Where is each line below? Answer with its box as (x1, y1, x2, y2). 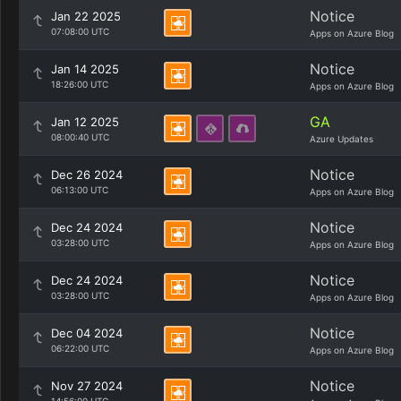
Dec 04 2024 (51, 326, 123, 340)
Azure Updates (310, 133, 373, 144)
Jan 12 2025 (51, 115, 119, 129)
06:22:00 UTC (51, 343, 109, 354)
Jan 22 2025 (51, 9, 121, 23)
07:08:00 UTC (51, 26, 109, 37)
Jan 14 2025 (51, 62, 119, 76)
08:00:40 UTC (51, 132, 109, 142)
